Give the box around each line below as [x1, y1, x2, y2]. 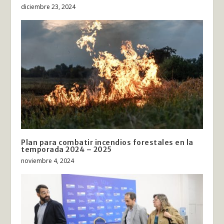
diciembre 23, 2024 [21, 2, 76, 11]
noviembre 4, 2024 [21, 156, 74, 165]
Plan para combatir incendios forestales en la [21, 138, 193, 147]
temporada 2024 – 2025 [21, 145, 112, 154]
